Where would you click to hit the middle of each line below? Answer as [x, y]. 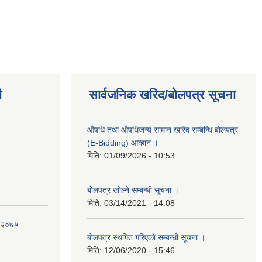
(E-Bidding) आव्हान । [123, 142]
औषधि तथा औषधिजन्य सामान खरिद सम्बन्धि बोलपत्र [163, 130]
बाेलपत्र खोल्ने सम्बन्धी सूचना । [133, 190]
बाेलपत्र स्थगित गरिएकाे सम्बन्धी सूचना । [146, 237]
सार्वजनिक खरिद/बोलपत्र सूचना [162, 95]
